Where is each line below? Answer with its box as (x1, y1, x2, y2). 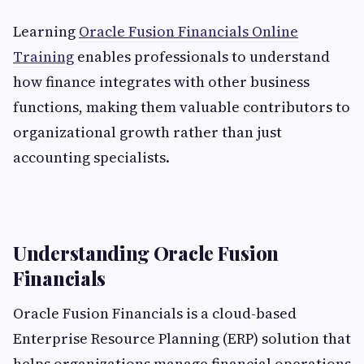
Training (13, 46, 74, 67)
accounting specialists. (13, 147, 170, 168)
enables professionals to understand (74, 46, 330, 67)
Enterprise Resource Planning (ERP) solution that (13, 328, 351, 349)
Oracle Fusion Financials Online (79, 21, 298, 42)
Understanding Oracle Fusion (13, 240, 279, 266)
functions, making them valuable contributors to (13, 97, 350, 118)
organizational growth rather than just (13, 122, 282, 143)
